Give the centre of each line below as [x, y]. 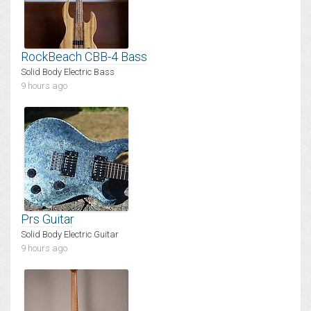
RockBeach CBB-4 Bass [84, 57]
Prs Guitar [48, 219]
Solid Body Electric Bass [68, 72]
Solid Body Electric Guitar [70, 235]
